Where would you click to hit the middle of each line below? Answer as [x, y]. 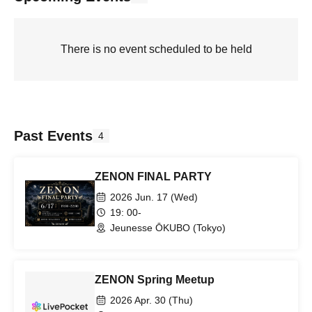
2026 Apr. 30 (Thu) [151, 300]
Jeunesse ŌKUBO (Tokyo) [168, 228]
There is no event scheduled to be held [156, 49]
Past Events [53, 136]
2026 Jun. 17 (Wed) [154, 197]
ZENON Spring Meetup [155, 280]
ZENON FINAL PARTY [153, 177]
